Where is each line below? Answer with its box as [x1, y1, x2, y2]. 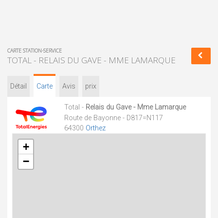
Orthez [86, 124, 106, 132]
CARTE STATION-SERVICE [7, 47, 62, 54]
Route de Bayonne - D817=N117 [64, 114, 163, 122]
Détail [10, 82, 27, 91]
